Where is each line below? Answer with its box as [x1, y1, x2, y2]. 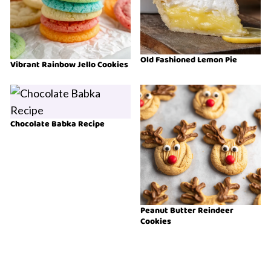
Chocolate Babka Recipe [10, 117, 105, 131]
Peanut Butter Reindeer [140, 204, 233, 218]
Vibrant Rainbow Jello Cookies [10, 58, 128, 72]
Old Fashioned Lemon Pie [140, 53, 237, 67]
